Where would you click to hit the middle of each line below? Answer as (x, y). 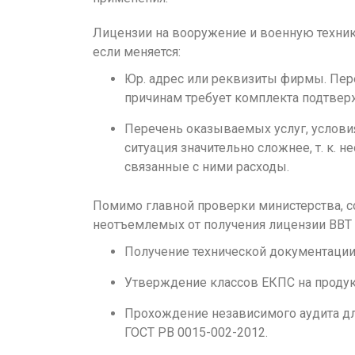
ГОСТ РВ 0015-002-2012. (196, 333)
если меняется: (137, 52)
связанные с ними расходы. (207, 167)
